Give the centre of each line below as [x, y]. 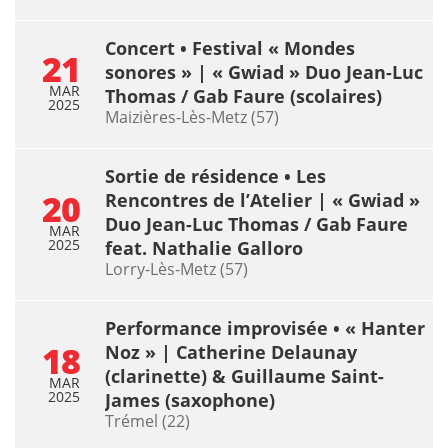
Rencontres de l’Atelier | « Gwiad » [262, 199]
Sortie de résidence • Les [215, 175]
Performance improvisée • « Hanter [265, 327]
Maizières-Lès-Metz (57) [192, 116]
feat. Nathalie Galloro [204, 247]
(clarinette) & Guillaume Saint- [244, 375]
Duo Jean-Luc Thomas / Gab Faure [256, 223]
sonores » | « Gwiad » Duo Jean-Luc [264, 71]
